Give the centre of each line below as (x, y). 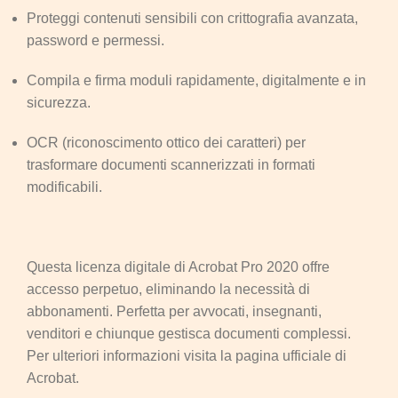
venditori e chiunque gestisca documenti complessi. (189, 333)
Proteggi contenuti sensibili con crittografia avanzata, (192, 18)
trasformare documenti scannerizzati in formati (171, 164)
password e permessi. (96, 40)
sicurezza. (59, 102)
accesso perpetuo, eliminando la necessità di (168, 289)
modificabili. (64, 187)
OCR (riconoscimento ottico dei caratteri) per (166, 142)
